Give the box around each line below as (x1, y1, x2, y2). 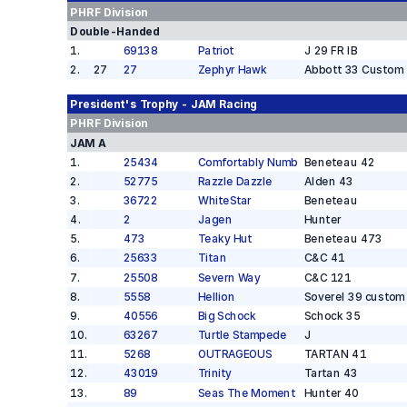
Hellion (197, 290, 234, 303)
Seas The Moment (197, 385, 295, 400)
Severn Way (197, 270, 261, 284)
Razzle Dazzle (197, 174, 273, 188)
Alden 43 (303, 174, 353, 188)
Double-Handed (69, 25, 160, 38)
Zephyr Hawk (197, 63, 267, 76)
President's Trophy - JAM (69, 97, 215, 111)
